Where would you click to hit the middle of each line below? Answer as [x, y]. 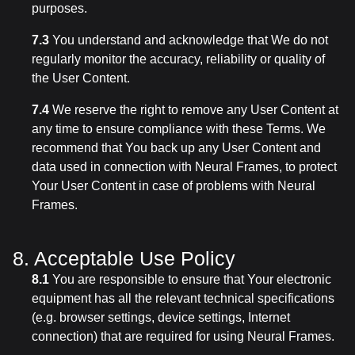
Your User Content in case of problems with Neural [174, 186]
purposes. [59, 8]
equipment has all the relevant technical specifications [183, 298]
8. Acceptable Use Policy [124, 258]
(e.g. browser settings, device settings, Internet [161, 317]
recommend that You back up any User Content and [176, 148]
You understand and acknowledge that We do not [189, 40]
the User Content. [81, 78]
